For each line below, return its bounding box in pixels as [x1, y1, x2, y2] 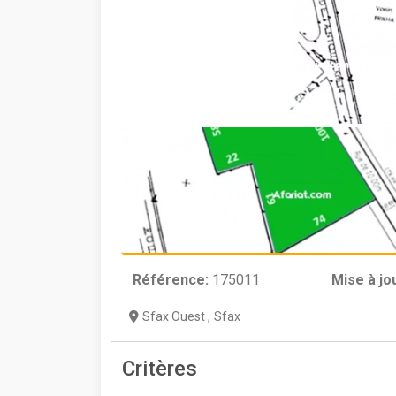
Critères [122, 356, 197, 382]
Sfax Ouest [142, 309, 208, 324]
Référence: [133, 271, 209, 289]
